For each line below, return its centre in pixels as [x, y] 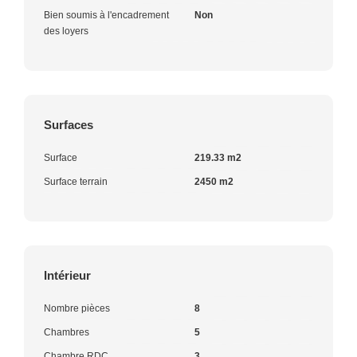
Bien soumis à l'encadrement [106, 15]
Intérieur [67, 275]
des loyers [66, 31]
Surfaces [69, 124]
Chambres [67, 332]
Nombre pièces [77, 308]
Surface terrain [76, 181]
